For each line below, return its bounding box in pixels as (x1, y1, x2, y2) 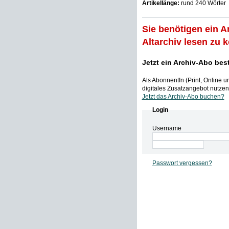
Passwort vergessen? (152, 159, 212, 167)
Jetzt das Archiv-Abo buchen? (142, 93, 224, 100)
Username (152, 125, 181, 132)
